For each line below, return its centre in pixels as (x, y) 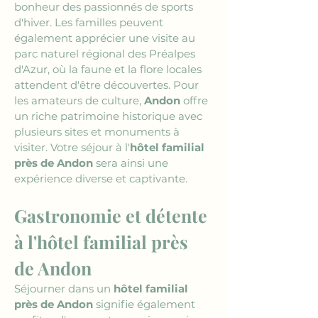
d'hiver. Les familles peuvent (90, 22)
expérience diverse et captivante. (101, 179)
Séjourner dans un (64, 289)
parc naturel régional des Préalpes (106, 54)
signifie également (146, 304)
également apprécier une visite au (106, 38)
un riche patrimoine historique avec (110, 116)
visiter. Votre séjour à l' (72, 147)
